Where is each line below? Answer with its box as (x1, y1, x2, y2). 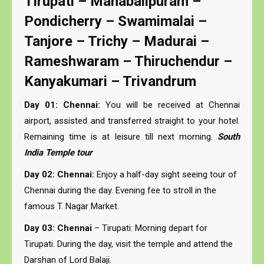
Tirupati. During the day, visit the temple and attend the (24, 239, 233, 249)
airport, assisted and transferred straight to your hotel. (24, 115, 240, 126)
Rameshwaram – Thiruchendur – (24, 53, 232, 70)
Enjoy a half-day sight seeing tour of (94, 169, 237, 180)
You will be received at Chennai (100, 100, 240, 110)
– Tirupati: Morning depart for (94, 223, 207, 233)
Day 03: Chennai (24, 223, 94, 233)
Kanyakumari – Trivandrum (24, 73, 196, 90)
